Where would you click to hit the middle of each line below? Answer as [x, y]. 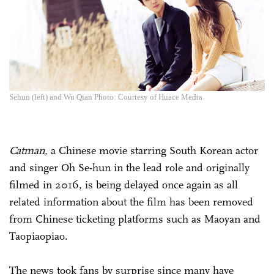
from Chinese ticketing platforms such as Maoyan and [135, 219]
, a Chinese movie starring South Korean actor [151, 150]
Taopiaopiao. [40, 236]
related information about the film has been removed [131, 202]
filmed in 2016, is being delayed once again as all [124, 184]
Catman [27, 150]
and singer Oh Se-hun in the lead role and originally [129, 167]
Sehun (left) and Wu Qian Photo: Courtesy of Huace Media [106, 97]
